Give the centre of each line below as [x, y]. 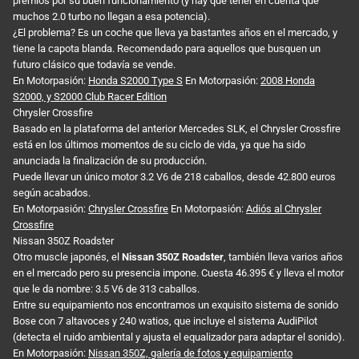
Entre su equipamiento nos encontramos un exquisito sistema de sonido [175, 305]
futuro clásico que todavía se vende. [94, 64]
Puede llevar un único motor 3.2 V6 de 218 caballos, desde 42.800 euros [174, 176]
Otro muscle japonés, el [67, 256]
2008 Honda [288, 80]
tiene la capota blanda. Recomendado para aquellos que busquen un [167, 48]
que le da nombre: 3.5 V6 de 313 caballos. [106, 288]
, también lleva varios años [283, 256]
